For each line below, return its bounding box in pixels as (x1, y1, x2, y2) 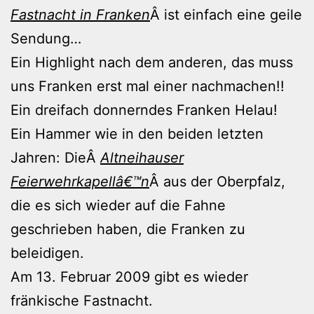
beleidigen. (11, 244, 84, 261)
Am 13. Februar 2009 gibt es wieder (11, 268, 248, 285)
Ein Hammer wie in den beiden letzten (11, 125, 264, 142)
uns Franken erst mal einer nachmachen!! (11, 77, 285, 95)
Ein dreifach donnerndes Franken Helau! (11, 101, 278, 118)
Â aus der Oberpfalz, (149, 172, 285, 190)
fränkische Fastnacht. (11, 292, 153, 309)
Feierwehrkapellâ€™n (11, 172, 149, 190)
